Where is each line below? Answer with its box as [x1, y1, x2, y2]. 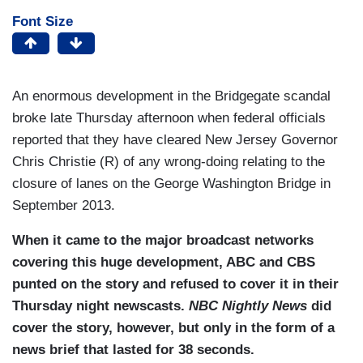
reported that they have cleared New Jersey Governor [12, 132, 338, 148]
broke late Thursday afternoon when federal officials [12, 110, 326, 126]
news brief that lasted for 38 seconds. [12, 342, 254, 358]
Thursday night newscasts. [12, 298, 189, 314]
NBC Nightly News [189, 298, 307, 314]
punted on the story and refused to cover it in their [12, 276, 339, 293]
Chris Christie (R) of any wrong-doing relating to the [12, 154, 325, 170]
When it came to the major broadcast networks [12, 233, 314, 249]
